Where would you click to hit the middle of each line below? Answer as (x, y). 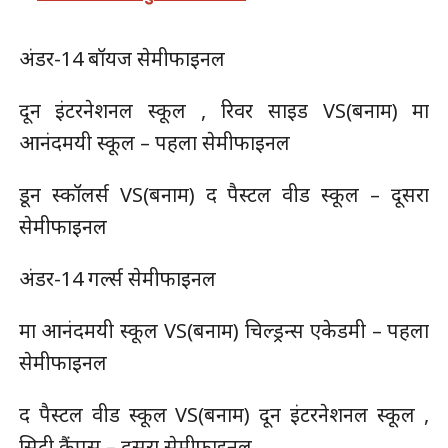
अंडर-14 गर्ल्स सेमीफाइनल (117, 278)
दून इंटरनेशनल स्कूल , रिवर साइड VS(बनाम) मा (224, 110)
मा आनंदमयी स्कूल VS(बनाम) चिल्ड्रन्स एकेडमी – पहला (224, 330)
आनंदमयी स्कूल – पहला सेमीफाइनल (154, 142)
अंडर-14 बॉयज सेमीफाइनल (121, 58)
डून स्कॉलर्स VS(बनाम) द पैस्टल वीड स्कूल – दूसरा (224, 194)
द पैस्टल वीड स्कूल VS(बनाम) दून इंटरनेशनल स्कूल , (224, 414)
